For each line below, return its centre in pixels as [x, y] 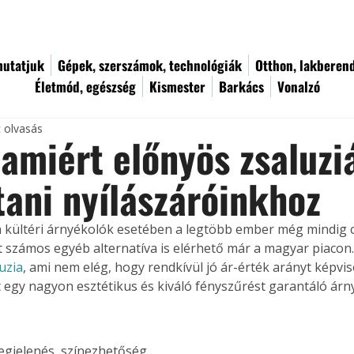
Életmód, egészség [85, 87]
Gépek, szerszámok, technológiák [150, 65]
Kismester [177, 87]
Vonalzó [299, 87]
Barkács [241, 87]
